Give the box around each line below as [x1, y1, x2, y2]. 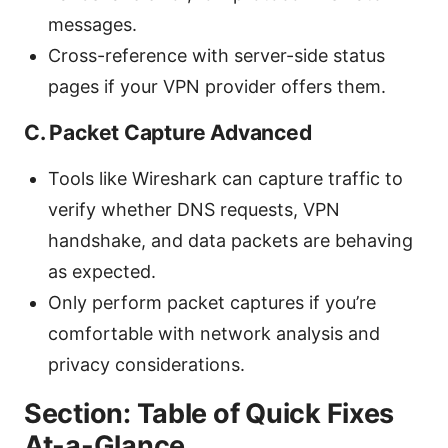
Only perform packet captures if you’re [48, 291, 376, 313]
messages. [48, 13, 137, 35]
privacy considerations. [48, 353, 245, 375]
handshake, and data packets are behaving [48, 229, 413, 251]
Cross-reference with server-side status [48, 44, 385, 66]
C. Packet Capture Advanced [24, 119, 312, 145]
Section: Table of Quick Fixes [24, 396, 395, 430]
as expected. [48, 260, 156, 282]
